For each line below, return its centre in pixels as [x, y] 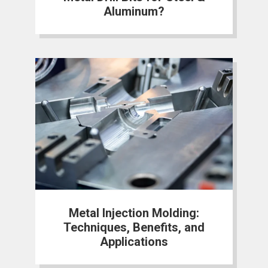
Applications [134, 241]
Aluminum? [134, 11]
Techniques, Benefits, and [134, 227]
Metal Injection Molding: [134, 213]
